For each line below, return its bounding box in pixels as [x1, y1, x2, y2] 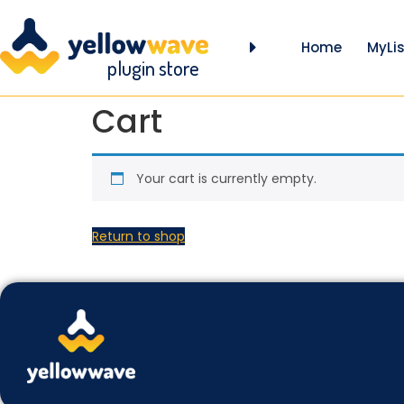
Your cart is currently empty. [136, 169, 317, 188]
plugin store [106, 54, 199, 80]
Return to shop [92, 226, 185, 245]
